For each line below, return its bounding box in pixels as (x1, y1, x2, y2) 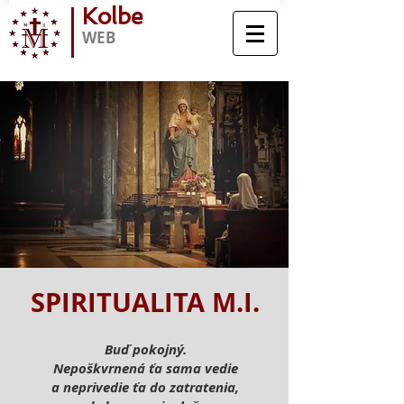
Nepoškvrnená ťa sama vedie (52, 359, 238, 378)
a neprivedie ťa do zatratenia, (51, 378, 239, 397)
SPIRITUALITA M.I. (31, 284, 260, 320)
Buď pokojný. (104, 340, 187, 359)
